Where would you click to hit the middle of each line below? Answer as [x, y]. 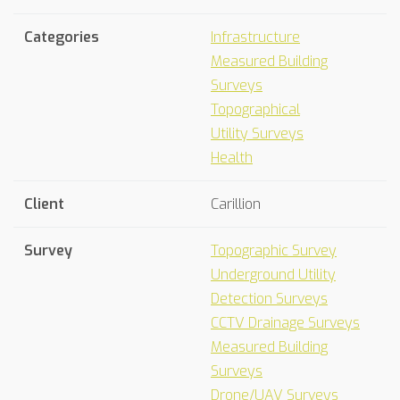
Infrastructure [255, 37]
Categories [62, 37]
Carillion [236, 204]
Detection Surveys [269, 299]
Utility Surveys [257, 133]
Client [44, 204]
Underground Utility [273, 275]
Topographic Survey [274, 250]
